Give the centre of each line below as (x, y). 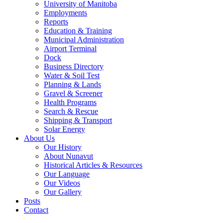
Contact (36, 210)
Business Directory (74, 66)
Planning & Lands (72, 84)
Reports (56, 22)
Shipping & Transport (78, 120)
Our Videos (62, 183)
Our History (63, 147)
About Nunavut (68, 156)
